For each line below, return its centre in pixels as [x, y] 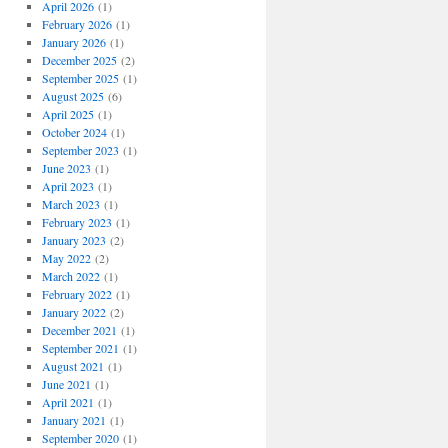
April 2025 [67, 114]
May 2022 [66, 258]
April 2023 [67, 186]
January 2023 [73, 240]
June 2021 [66, 384]
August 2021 [72, 366]
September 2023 [80, 150]
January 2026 [73, 42]
